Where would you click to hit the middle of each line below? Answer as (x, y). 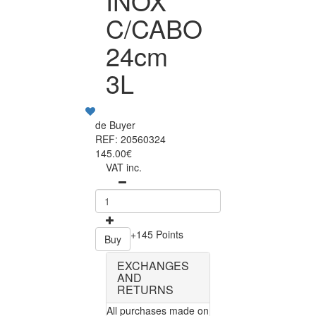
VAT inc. (124, 168)
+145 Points (157, 235)
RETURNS (145, 290)
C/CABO (154, 28)
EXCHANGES (153, 266)
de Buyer (115, 125)
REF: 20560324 (130, 139)
